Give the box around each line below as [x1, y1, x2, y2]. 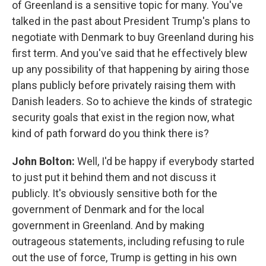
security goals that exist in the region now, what [12, 111, 235, 123]
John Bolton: [12, 155, 75, 167]
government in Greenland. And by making [12, 219, 204, 232]
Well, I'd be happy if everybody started [75, 155, 254, 167]
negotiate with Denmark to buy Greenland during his [12, 31, 254, 43]
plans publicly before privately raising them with [12, 79, 236, 91]
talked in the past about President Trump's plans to [12, 15, 250, 27]
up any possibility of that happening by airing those [12, 63, 249, 75]
